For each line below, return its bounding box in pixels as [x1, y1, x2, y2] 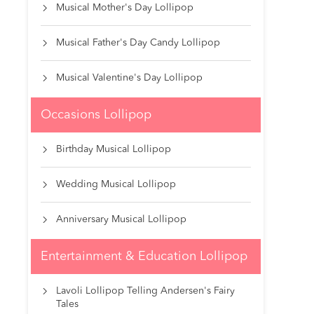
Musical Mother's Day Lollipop [56, 3, 193, 13]
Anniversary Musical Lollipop [56, 214, 186, 225]
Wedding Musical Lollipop [56, 179, 176, 190]
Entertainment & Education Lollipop [41, 250, 247, 264]
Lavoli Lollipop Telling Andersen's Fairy [56, 286, 235, 296]
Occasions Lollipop [41, 109, 151, 122]
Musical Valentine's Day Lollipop [56, 73, 203, 83]
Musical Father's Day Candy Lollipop [56, 38, 220, 48]
